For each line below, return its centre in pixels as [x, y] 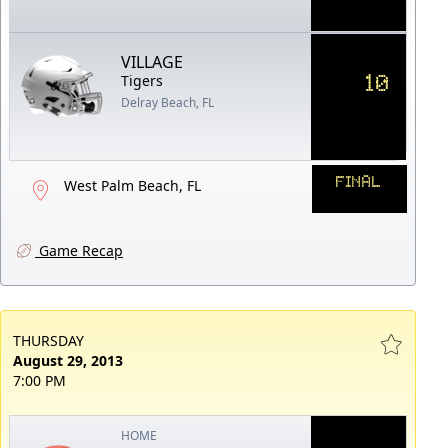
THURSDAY [48, 340]
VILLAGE [152, 61]
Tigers [142, 80]
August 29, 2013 [68, 360]
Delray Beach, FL [168, 102]
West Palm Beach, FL [132, 185]
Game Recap [79, 250]
